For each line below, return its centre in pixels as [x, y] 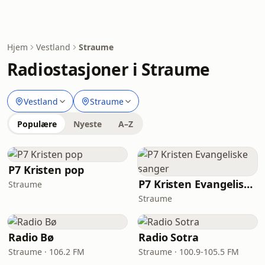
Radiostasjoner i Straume [109, 69]
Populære [37, 124]
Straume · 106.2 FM [46, 252]
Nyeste [88, 124]
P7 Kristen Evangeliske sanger [248, 184]
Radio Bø [31, 237]
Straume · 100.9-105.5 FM [189, 252]
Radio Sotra [169, 237]
